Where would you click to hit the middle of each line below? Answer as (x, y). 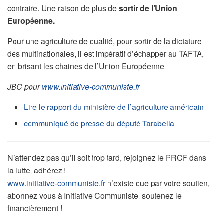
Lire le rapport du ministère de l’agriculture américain (114, 107)
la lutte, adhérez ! (37, 170)
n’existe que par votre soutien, (157, 183)
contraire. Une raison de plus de (62, 8)
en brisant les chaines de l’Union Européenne (86, 66)
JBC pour (24, 87)
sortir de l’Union (147, 8)
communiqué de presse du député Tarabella (99, 124)
